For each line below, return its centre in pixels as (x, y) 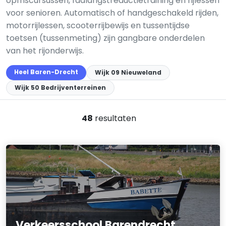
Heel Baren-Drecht (46, 72)
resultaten (115, 118)
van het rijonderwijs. (45, 51)
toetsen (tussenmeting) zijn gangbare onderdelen (105, 38)
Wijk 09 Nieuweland (128, 72)
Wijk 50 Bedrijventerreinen (60, 88)
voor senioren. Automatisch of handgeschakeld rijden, (112, 13)
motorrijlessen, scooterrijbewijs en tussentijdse (98, 25)
